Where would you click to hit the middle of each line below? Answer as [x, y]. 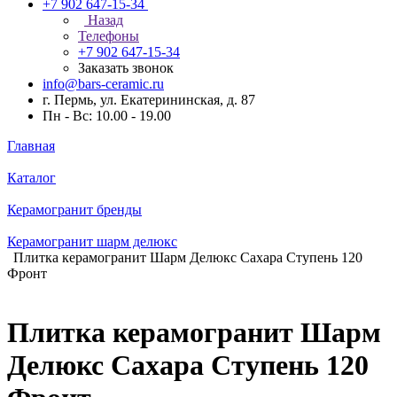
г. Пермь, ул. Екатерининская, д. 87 [149, 100]
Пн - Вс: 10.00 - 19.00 [107, 116]
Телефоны [109, 36]
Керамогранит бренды [74, 210]
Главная [31, 146]
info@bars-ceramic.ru [103, 84]
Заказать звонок [126, 68]
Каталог [31, 178]
